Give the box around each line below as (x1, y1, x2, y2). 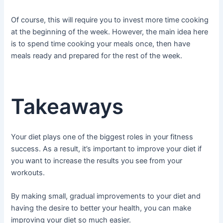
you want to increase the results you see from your (11, 156, 183, 166)
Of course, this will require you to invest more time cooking (11, 15, 209, 24)
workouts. (11, 168, 45, 178)
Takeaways (11, 93, 124, 119)
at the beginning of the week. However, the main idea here (11, 27, 209, 36)
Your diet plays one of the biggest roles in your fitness (11, 132, 194, 142)
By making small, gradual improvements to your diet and (11, 192, 201, 201)
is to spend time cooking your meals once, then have (11, 39, 191, 48)
